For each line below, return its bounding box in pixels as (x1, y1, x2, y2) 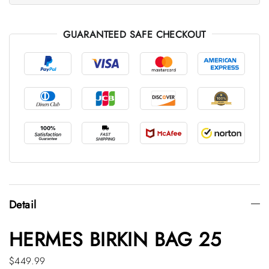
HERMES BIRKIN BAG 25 (9, 226, 221, 254)
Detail (9, 197, 37, 213)
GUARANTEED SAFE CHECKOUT (63, 28, 206, 41)
